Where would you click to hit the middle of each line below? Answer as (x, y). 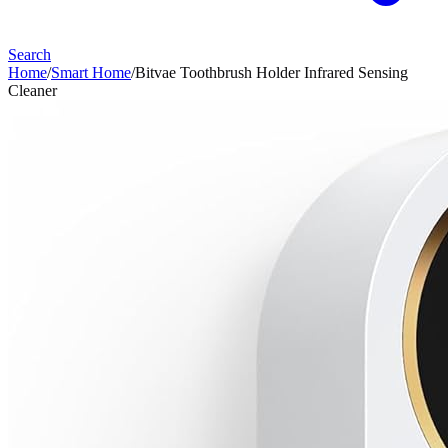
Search (29, 54)
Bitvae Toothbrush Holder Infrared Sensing (271, 72)
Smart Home (91, 72)
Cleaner (32, 90)
